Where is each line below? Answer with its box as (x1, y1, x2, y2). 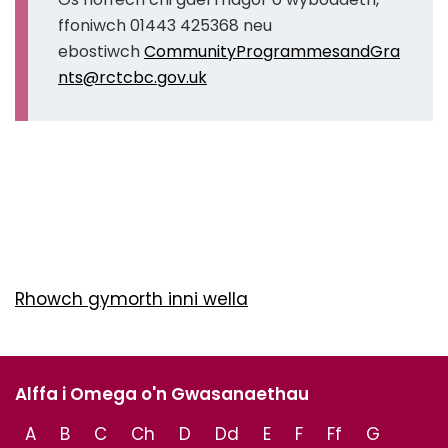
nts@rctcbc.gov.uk (58, 66, 207, 89)
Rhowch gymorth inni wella (15, 287, 248, 311)
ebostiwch (58, 40, 144, 63)
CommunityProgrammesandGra (144, 40, 400, 63)
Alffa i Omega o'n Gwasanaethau (15, 382, 309, 406)
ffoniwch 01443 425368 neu (58, 14, 272, 37)
